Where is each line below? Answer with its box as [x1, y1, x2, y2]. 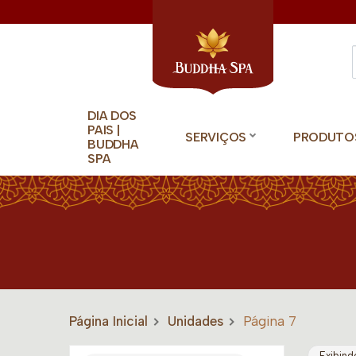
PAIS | [87, 122, 120, 137]
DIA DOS [87, 108, 137, 123]
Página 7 [243, 313, 296, 329]
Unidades [168, 313, 223, 329]
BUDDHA [87, 137, 139, 152]
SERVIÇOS [185, 130, 246, 145]
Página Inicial [69, 313, 148, 329]
